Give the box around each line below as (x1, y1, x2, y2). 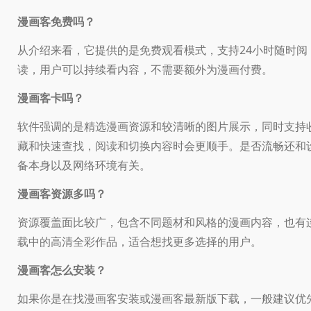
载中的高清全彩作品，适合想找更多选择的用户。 (17, 233, 262, 249)
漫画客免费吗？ (17, 13, 95, 29)
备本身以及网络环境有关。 (17, 157, 151, 173)
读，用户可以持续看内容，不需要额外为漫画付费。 (17, 61, 273, 77)
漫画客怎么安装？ (17, 262, 106, 278)
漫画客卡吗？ (17, 90, 84, 106)
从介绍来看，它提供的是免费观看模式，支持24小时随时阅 (17, 42, 308, 58)
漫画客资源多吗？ (17, 185, 106, 201)
